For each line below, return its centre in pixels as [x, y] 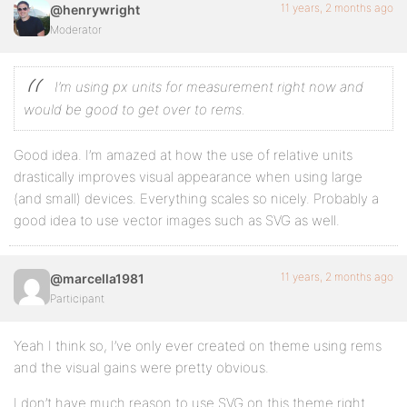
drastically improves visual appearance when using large [188, 176]
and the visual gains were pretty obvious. [141, 367]
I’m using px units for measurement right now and [209, 86]
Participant [77, 298]
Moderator [76, 29]
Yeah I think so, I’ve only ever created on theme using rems [198, 345]
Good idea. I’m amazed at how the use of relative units [183, 154]
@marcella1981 [97, 278]
